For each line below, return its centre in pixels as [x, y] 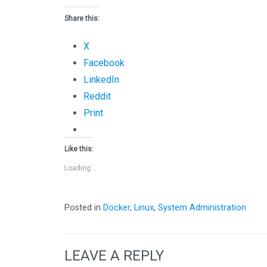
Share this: [82, 18]
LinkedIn [101, 80]
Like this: [79, 149]
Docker [117, 208]
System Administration [202, 208]
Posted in [84, 208]
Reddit [97, 96]
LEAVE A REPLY [114, 256]
